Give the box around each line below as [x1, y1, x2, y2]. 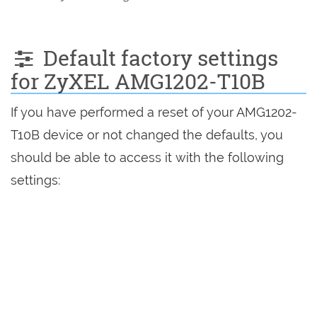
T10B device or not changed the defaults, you [11, 127, 283, 142]
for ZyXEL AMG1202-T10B [11, 67, 265, 95]
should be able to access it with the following [11, 150, 284, 165]
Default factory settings [38, 44, 278, 71]
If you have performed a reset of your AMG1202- [11, 105, 297, 120]
